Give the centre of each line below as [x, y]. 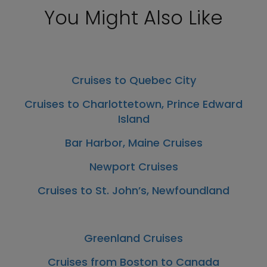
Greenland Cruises [133, 238]
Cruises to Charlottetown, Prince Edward [133, 104]
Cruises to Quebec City [133, 80]
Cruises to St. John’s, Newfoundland [133, 190]
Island [133, 119]
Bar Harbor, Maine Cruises [133, 142]
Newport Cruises [133, 166]
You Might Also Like [133, 17]
